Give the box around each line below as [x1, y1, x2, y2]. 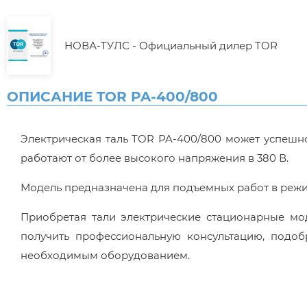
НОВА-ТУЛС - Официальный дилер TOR [64, 39, 278, 52]
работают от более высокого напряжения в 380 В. [21, 151, 288, 164]
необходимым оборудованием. [21, 249, 190, 262]
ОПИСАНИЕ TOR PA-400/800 [7, 88, 218, 105]
